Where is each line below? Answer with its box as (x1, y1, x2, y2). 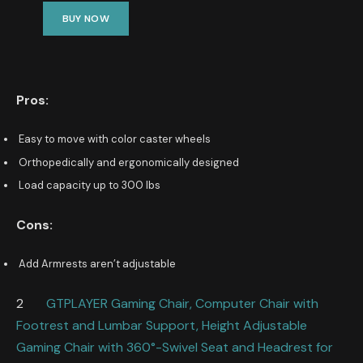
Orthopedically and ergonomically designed (19, 155, 239, 169)
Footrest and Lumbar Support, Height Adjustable (16, 316, 307, 334)
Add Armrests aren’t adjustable (19, 257, 176, 271)
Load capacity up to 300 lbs (19, 178, 160, 193)
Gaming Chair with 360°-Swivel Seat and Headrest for (16, 338, 333, 356)
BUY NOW (62, 11, 110, 25)
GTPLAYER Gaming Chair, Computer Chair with (23, 294, 318, 312)
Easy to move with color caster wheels (19, 132, 211, 147)
